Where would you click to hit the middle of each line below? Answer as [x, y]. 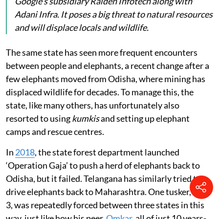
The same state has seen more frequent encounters [102, 53]
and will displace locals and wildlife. [82, 28]
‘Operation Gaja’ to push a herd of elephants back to [103, 165]
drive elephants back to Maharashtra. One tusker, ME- [107, 192]
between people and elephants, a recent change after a [108, 66]
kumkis [86, 119]
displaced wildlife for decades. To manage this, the [100, 92]
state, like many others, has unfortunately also [93, 105]
